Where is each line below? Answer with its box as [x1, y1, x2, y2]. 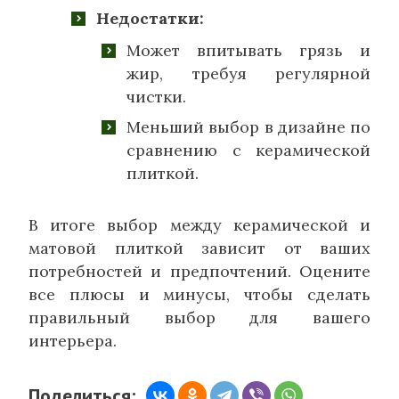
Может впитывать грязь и [126, 39, 370, 61]
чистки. [126, 85, 186, 107]
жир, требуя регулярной [126, 62, 370, 84]
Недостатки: [96, 7, 204, 28]
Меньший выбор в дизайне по [126, 116, 370, 137]
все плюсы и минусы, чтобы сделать [28, 283, 370, 305]
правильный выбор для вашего [28, 306, 370, 328]
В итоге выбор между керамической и [28, 214, 370, 235]
